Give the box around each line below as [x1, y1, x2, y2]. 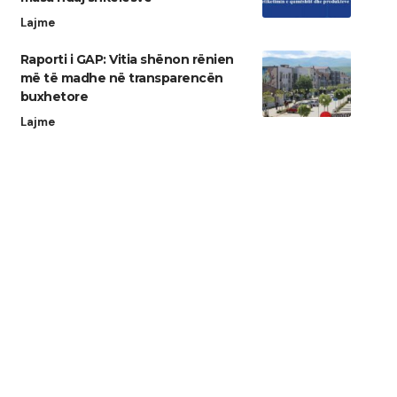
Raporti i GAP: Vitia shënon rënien [19, 51, 234, 68]
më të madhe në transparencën [19, 70, 223, 87]
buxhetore [19, 89, 89, 105]
